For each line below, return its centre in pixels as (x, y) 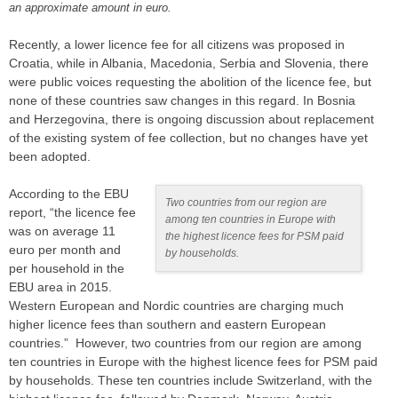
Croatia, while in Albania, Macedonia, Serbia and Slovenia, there (189, 64)
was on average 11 (62, 231)
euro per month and (65, 250)
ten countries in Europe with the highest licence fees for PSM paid (193, 362)
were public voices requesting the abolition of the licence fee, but (190, 82)
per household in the (67, 269)
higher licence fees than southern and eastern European (167, 325)
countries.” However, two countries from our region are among (185, 343)
